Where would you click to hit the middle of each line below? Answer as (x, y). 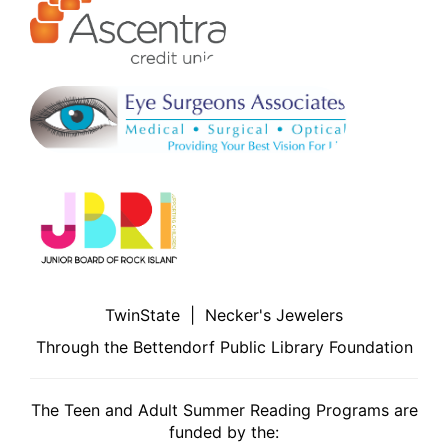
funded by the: (224, 431)
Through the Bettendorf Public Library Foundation (224, 346)
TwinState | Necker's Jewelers (224, 314)
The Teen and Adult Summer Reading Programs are (224, 409)
